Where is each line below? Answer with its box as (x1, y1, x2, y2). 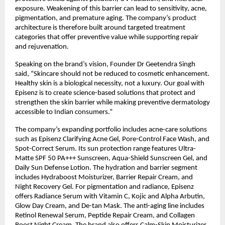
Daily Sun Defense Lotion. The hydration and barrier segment (15, 164, 197, 172)
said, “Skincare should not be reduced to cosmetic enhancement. (15, 70, 209, 78)
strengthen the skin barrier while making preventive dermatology (15, 98, 210, 106)
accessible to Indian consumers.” (15, 108, 113, 116)
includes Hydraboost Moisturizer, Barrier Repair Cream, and (15, 173, 193, 181)
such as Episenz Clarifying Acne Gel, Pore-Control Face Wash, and (15, 135, 209, 143)
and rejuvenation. (15, 43, 69, 51)
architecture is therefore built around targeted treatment (15, 24, 185, 32)
